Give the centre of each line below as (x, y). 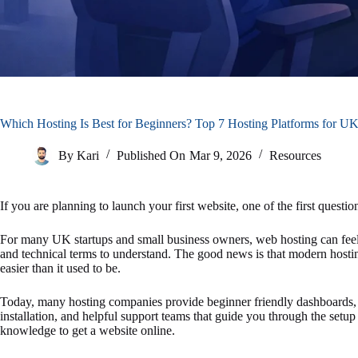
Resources (295, 155)
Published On (151, 155)
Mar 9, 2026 (220, 155)
